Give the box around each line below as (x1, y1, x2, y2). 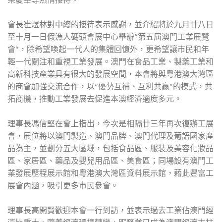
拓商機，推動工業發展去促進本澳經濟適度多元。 (7, 93, 182, 104)
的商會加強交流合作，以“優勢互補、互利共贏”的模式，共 (7, 81, 213, 92)
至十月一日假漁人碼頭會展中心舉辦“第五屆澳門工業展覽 (7, 31, 209, 42)
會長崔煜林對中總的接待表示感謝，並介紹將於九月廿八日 (7, 19, 214, 30)
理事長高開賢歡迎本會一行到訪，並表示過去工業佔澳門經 (7, 205, 214, 216)
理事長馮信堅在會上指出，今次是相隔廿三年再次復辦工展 (7, 118, 214, 129)
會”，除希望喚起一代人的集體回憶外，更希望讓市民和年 (7, 44, 209, 55)
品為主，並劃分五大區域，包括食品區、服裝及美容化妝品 (7, 143, 214, 154)
